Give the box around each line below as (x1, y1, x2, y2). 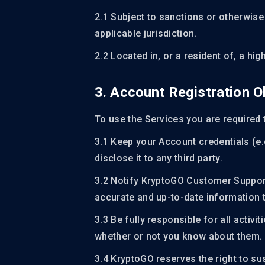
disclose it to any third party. (95, 153, 222, 164)
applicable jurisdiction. (95, 28, 197, 39)
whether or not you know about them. (95, 231, 263, 242)
